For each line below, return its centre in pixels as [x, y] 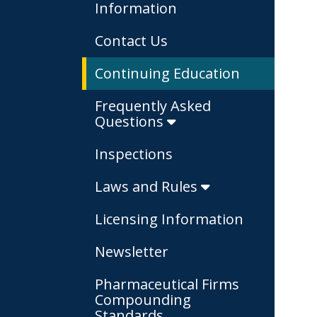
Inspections [134, 154]
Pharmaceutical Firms [167, 284]
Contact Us [131, 41]
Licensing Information [169, 219]
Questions [131, 121]
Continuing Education [167, 73]
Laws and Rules [148, 186]
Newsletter [132, 252]
